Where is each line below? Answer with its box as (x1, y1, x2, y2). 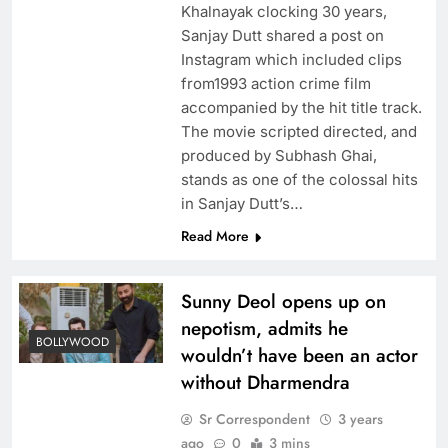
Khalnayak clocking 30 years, (180, 2, 387, 22)
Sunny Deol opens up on (180, 288, 386, 316)
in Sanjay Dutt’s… (180, 194, 303, 214)
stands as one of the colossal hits (180, 170, 418, 190)
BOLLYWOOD (36, 332, 109, 351)
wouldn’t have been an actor (180, 342, 418, 370)
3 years (337, 409, 383, 430)
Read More (180, 226, 249, 247)
